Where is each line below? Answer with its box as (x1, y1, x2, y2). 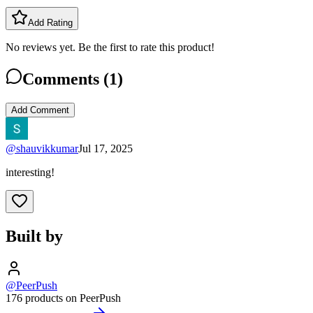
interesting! (6, 166, 54, 178)
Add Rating (28, 17, 73, 28)
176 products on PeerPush (6, 291, 121, 304)
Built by (6, 226, 63, 245)
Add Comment (11, 104, 69, 115)
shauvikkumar (16, 142, 78, 154)
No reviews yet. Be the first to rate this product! (6, 41, 214, 53)
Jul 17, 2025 (78, 142, 133, 154)
